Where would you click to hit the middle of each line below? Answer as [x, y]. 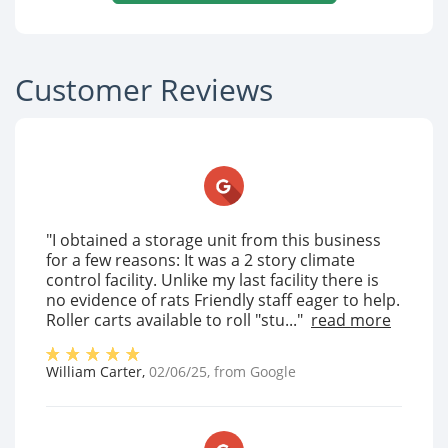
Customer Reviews [144, 90]
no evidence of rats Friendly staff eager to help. [223, 300]
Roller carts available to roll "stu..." [174, 320]
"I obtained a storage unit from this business [213, 240]
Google [273, 372]
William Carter [94, 372]
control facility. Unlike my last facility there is [212, 280]
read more [351, 320]
